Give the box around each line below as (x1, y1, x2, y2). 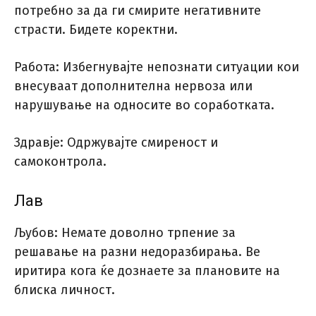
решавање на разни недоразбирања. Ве (14, 244, 260, 260)
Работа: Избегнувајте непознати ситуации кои (14, 59, 299, 75)
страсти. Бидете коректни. (14, 22, 178, 38)
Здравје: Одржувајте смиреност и (14, 135, 218, 151)
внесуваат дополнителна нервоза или (14, 78, 253, 95)
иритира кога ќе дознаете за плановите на (14, 263, 280, 279)
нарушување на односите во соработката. (14, 97, 274, 114)
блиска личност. (14, 282, 115, 298)
